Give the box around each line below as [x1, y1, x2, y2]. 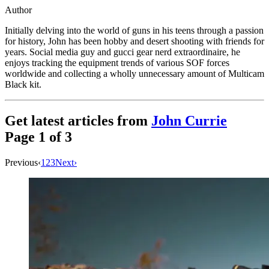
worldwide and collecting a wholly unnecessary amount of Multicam [5, 68, 264, 79]
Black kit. [5, 79, 41, 89]
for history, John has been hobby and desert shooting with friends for [5, 35, 264, 46]
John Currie [151, 112, 227, 128]
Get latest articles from [5, 112, 151, 128]
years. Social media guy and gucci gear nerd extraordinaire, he [5, 46, 240, 57]
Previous [5, 157, 38, 168]
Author [5, 4, 32, 15]
